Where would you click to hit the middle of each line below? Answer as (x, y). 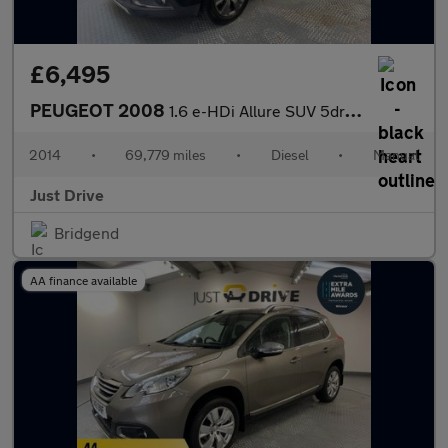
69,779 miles (166, 154)
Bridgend (86, 232)
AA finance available (83, 280)
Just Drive (67, 194)
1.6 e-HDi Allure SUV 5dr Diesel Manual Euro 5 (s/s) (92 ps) (257, 110)
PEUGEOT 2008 (99, 110)
